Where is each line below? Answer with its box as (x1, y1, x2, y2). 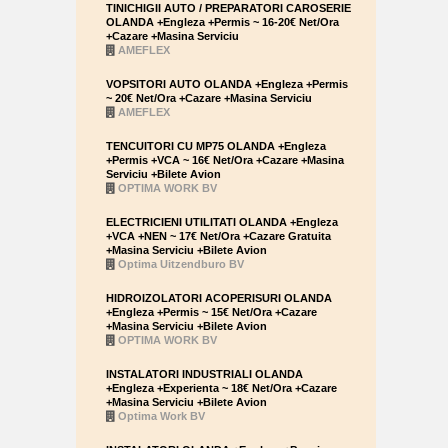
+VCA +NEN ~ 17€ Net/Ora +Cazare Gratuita (106, 230, 331, 242)
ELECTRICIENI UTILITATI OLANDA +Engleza (106, 216, 338, 228)
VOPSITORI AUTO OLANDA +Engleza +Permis (106, 78, 348, 90)
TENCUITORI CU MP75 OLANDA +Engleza (106, 140, 326, 152)
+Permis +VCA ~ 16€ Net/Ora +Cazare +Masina (106, 154, 344, 166)
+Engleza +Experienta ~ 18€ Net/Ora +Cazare (106, 382, 337, 394)
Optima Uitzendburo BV (118, 258, 244, 270)
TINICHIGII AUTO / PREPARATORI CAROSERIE (106, 2, 351, 14)
